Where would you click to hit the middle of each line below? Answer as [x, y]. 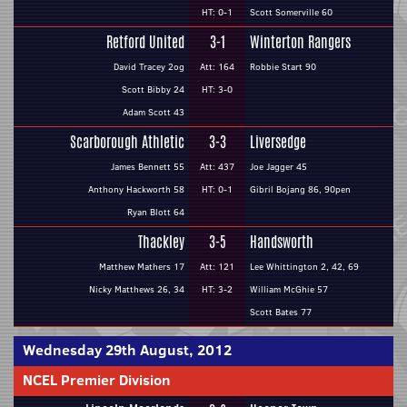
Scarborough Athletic [127, 142]
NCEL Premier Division [97, 380]
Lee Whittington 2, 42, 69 [304, 267]
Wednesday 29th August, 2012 [127, 350]
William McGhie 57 [289, 289]
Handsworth [282, 242]
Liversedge [278, 142]
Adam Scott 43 [154, 112]
